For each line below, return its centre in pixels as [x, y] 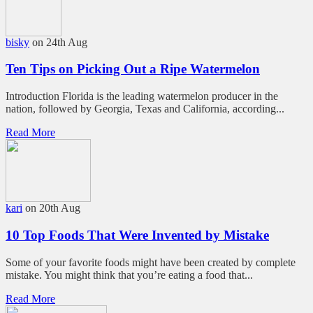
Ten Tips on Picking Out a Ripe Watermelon [133, 69]
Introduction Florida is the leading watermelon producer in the [142, 96]
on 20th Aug [53, 208]
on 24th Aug [60, 42]
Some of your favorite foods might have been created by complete [151, 262]
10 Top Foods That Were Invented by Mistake [137, 235]
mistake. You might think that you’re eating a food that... [129, 275]
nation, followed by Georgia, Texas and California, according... [145, 109]
